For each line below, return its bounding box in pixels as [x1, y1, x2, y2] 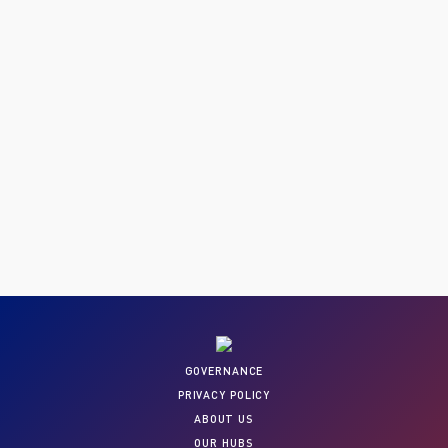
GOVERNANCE [184, 364, 264, 377]
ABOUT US [193, 412, 255, 425]
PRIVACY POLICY [177, 388, 271, 401]
